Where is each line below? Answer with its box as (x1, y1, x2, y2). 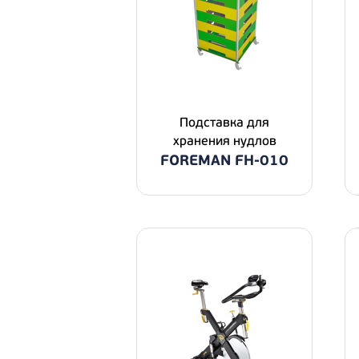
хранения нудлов (172, 133, 276, 149)
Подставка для (179, 115, 269, 131)
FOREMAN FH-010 (160, 151, 288, 170)
